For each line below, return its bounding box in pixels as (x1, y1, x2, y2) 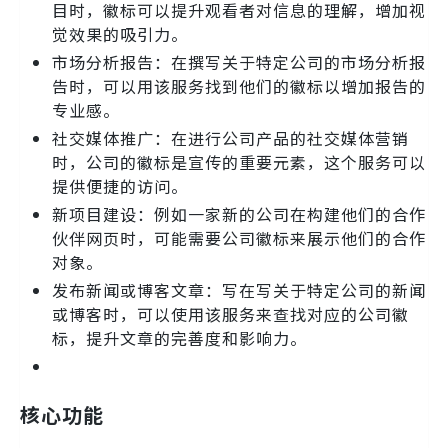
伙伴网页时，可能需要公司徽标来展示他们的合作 (52, 226, 426, 251)
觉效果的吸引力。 (52, 22, 188, 47)
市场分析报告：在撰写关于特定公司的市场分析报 (52, 50, 426, 75)
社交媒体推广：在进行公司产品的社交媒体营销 (52, 126, 409, 151)
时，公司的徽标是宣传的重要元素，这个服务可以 (52, 150, 426, 175)
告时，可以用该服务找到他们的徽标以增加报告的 (52, 74, 426, 99)
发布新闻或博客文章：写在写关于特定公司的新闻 (52, 278, 426, 303)
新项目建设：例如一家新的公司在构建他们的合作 (52, 202, 426, 227)
